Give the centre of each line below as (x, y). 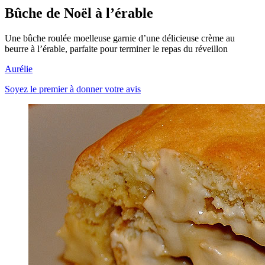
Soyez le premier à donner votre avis (73, 89)
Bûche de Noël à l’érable (79, 13)
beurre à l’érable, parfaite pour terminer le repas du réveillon (116, 49)
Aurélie (19, 69)
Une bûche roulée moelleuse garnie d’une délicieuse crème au (120, 38)
